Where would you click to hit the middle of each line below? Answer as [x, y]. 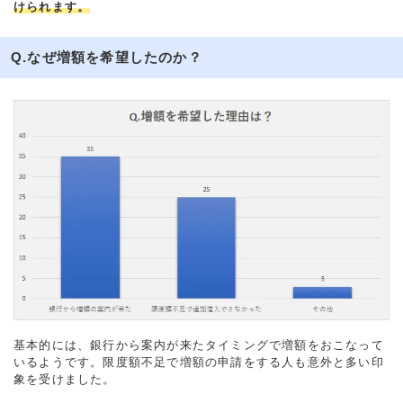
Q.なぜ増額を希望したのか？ [107, 58]
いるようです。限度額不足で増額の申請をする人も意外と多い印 [199, 362]
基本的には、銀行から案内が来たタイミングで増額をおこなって [199, 345]
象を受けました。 [65, 379]
